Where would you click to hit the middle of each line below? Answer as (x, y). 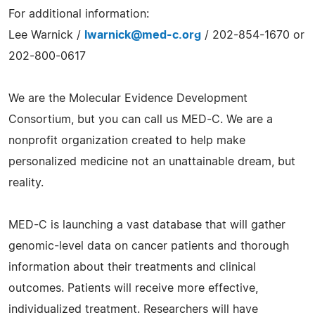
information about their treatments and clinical (132, 267)
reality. (26, 182)
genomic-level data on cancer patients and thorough (149, 246)
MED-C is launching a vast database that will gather (147, 225)
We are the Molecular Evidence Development (128, 98)
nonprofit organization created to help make (127, 140)
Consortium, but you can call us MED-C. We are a (141, 119)
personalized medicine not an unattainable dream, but (152, 161)
